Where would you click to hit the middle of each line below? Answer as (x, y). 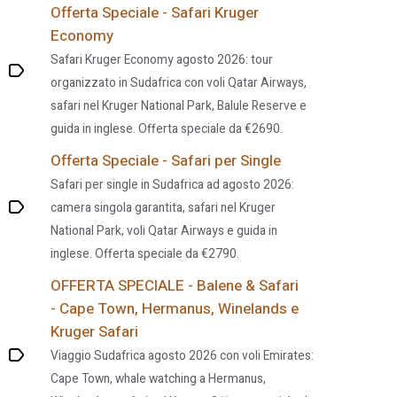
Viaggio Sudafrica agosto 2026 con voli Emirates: (183, 356)
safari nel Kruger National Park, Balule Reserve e (179, 106)
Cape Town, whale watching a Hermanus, (159, 379)
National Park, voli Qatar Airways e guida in (164, 231)
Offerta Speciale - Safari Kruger (155, 13)
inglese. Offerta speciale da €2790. (145, 254)
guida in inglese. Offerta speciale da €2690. (167, 129)
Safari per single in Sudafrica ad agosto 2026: (173, 185)
